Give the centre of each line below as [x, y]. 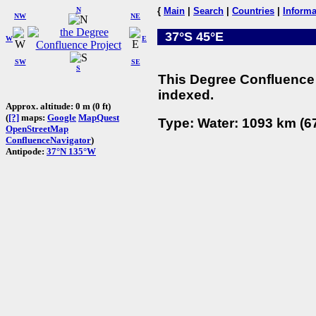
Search [208, 11]
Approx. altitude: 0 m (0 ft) [58, 106]
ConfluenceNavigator [48, 140]
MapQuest [99, 117]
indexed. [186, 95]
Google [62, 117]
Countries [253, 11]
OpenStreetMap [37, 128]
